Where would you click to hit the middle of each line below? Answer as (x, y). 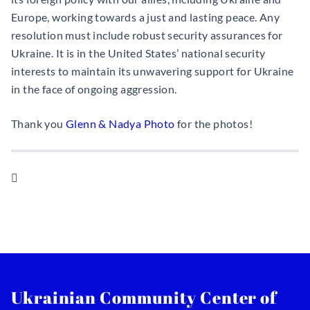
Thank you (39, 124)
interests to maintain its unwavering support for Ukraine (153, 71)
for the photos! (214, 124)
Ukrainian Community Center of (144, 298)
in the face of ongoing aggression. (94, 89)
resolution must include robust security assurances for (147, 35)
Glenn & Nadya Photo (120, 124)
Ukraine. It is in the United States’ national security (138, 53)
